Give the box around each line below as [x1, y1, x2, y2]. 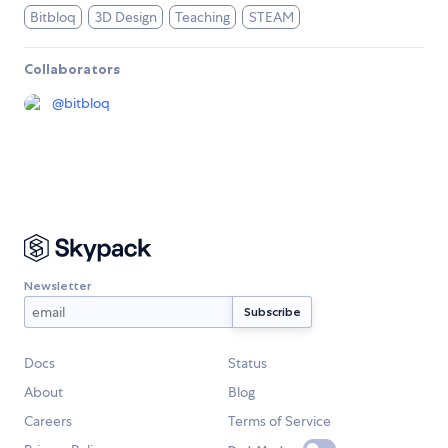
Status [228, 354, 267, 373]
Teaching [175, 8, 231, 27]
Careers [24, 412, 72, 431]
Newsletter [24, 277, 91, 293]
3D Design [94, 8, 157, 27]
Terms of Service [228, 412, 331, 431]
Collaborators [24, 60, 120, 79]
